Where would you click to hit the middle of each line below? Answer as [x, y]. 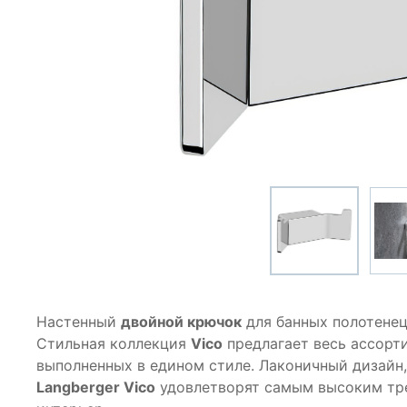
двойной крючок [181, 322]
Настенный [79, 322]
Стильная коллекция [114, 344]
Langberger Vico [96, 387]
